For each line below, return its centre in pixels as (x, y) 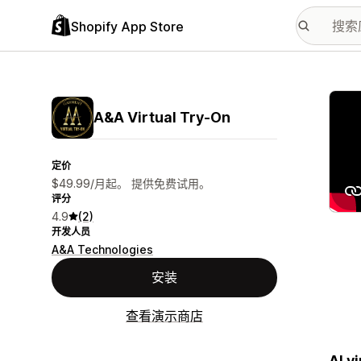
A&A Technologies (102, 249)
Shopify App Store (127, 26)
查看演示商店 (164, 316)
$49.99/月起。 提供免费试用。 (131, 183)
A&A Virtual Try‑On (162, 117)
